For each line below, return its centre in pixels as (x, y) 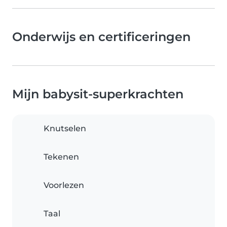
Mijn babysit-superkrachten (98, 94)
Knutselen (65, 128)
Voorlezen (64, 185)
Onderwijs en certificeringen (101, 37)
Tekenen (61, 157)
